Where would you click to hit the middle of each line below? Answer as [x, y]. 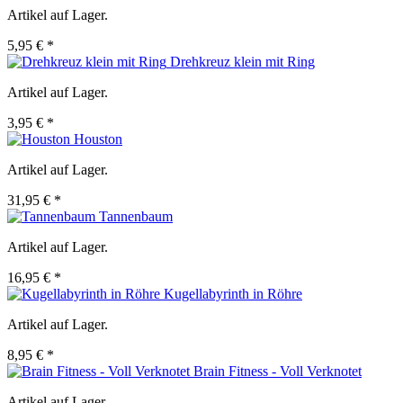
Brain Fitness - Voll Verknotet [278, 372]
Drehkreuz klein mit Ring [242, 62]
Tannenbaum [136, 217]
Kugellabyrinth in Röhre [233, 294]
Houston [98, 139]
